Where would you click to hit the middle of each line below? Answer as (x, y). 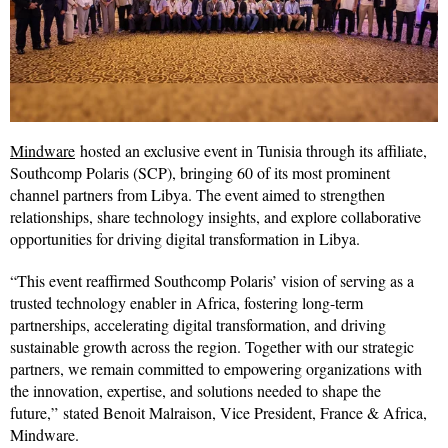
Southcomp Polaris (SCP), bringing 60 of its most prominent (200, 172)
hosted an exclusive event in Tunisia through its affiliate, (251, 150)
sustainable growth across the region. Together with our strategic (212, 346)
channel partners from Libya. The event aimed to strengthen (197, 194)
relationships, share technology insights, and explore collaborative (215, 216)
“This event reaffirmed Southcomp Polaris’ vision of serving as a (212, 280)
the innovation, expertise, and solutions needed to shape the (195, 390)
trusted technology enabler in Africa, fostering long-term (186, 302)
